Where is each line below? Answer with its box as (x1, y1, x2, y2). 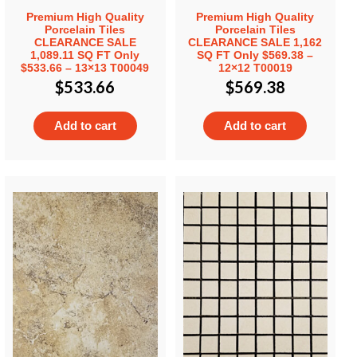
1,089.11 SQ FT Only (30, 48, 140, 61)
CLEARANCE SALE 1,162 (188, 35, 323, 49)
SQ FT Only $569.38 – (197, 48, 314, 61)
